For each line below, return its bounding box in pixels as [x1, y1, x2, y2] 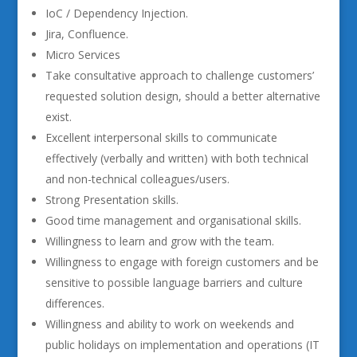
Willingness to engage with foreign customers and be [45, 254, 319, 269]
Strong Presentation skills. [45, 192, 178, 207]
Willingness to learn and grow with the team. [45, 233, 274, 249]
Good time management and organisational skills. [45, 213, 301, 228]
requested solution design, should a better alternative [45, 88, 320, 104]
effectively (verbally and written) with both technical [45, 151, 308, 166]
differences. [45, 296, 104, 311]
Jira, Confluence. [45, 26, 128, 41]
